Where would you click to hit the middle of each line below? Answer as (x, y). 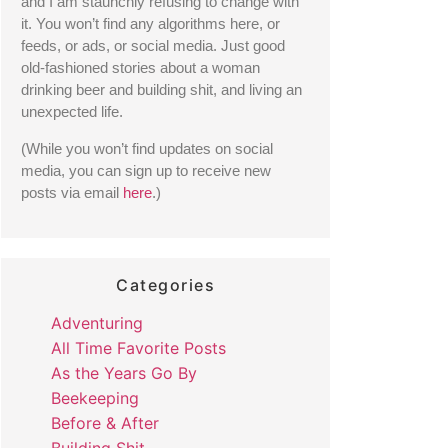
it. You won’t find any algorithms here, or (150, 24)
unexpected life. (73, 112)
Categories (166, 285)
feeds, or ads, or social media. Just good (152, 46)
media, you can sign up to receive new (145, 170)
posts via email (71, 192)
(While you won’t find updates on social (146, 148)
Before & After (104, 423)
